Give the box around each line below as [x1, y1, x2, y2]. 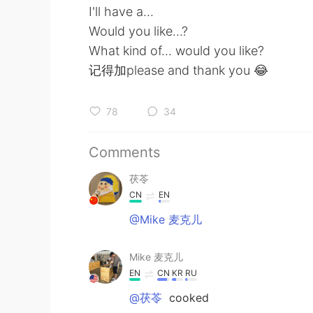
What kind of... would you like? [89, 43, 264, 58]
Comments [89, 144, 160, 161]
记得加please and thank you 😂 [89, 63, 268, 78]
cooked [166, 291, 209, 305]
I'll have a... [89, 4, 154, 19]
